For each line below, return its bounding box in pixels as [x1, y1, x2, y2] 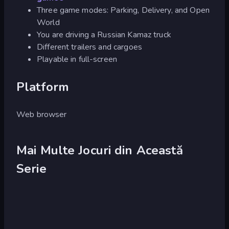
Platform [16, 78, 70, 95]
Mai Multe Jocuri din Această [16, 142, 183, 158]
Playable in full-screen [37, 53, 118, 65]
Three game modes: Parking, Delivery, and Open [37, 4, 210, 16]
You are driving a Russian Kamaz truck [37, 29, 171, 40]
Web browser [16, 108, 67, 120]
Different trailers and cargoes [37, 41, 142, 53]
